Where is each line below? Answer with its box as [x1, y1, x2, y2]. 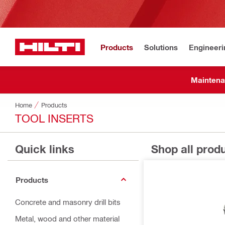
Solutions [144, 42, 178, 52]
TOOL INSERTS [15, 111, 93, 125]
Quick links [15, 143, 74, 156]
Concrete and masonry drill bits [15, 197, 121, 206]
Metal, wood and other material [15, 214, 120, 223]
